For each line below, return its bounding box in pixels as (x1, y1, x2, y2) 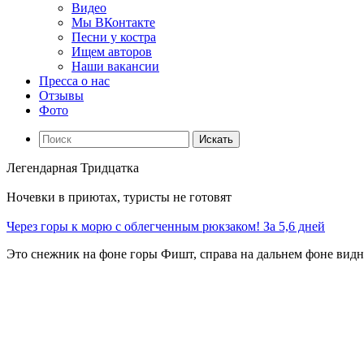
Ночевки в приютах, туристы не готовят (6, 190, 232, 204)
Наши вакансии (71, 59, 159, 73)
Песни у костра (71, 30, 156, 44)
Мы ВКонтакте (71, 15, 155, 29)
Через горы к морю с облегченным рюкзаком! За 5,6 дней (6, 219, 325, 233)
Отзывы (39, 89, 84, 102)
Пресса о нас (39, 74, 110, 88)
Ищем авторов (71, 45, 152, 58)
